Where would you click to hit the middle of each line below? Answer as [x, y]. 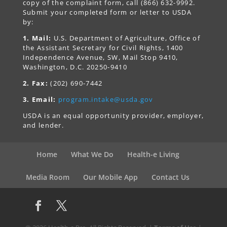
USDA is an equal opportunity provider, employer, [113, 116]
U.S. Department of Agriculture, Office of [126, 38]
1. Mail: [37, 38]
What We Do [92, 154]
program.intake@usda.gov [106, 100]
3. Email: [39, 100]
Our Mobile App [111, 177]
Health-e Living [153, 154]
